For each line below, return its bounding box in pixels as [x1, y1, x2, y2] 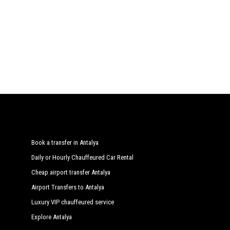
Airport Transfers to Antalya [31, 183, 104, 191]
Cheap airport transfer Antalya [31, 168, 110, 176]
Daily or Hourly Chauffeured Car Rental [31, 154, 133, 161]
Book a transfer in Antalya [31, 139, 99, 146]
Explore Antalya [31, 213, 72, 221]
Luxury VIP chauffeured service [31, 198, 114, 206]
